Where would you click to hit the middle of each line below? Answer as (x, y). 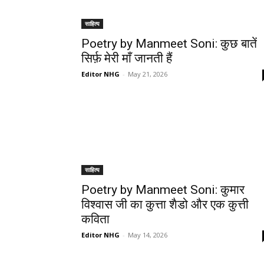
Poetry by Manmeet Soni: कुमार (163, 189)
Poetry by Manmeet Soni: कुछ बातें (169, 43)
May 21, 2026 (148, 74)
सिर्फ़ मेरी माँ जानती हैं (127, 58)
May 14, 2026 (148, 235)
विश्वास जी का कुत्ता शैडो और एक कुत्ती (165, 204)
